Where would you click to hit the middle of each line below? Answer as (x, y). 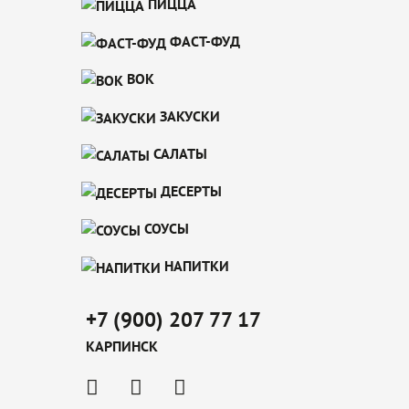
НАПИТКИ (195, 265)
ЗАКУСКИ (188, 115)
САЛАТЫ (178, 153)
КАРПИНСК (122, 346)
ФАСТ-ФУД (203, 41)
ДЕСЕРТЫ (189, 190)
